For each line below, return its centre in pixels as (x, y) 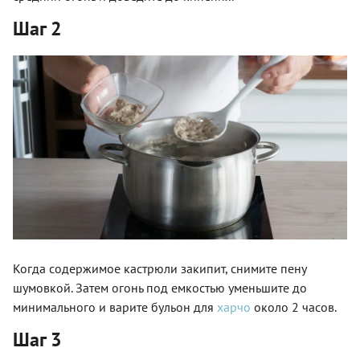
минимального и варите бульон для (115, 307)
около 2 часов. (295, 307)
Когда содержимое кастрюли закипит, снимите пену (160, 269)
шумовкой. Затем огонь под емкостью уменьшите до (160, 288)
